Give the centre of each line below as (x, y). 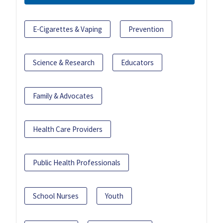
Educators (137, 63)
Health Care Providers (68, 129)
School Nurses (56, 196)
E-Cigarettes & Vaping (67, 29)
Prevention (146, 29)
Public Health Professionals (77, 163)
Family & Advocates (63, 96)
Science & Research (64, 63)
